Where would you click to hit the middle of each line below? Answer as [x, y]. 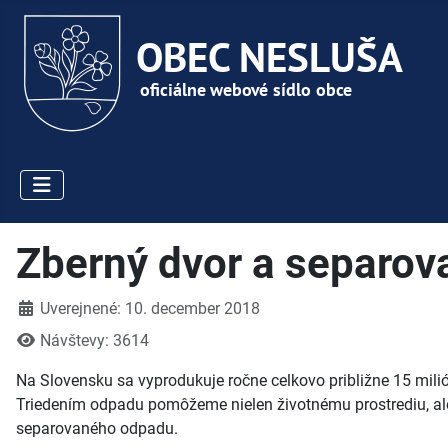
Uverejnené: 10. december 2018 [150, 309]
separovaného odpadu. [97, 429]
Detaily [39, 308]
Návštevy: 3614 [94, 341]
